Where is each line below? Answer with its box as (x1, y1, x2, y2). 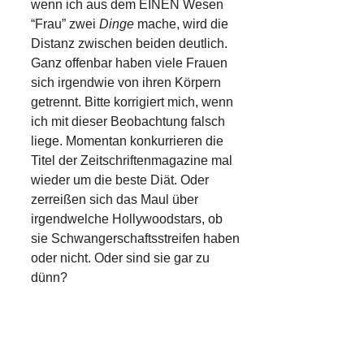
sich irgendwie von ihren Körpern (31, 75, 221, 89)
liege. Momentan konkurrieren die (31, 133, 223, 148)
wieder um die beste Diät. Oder (31, 172, 209, 187)
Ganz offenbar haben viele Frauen (31, 55, 227, 70)
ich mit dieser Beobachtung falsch (31, 114, 225, 128)
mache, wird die (137, 16, 228, 31)
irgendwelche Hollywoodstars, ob (31, 211, 223, 226)
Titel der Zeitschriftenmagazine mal (31, 153, 232, 167)
